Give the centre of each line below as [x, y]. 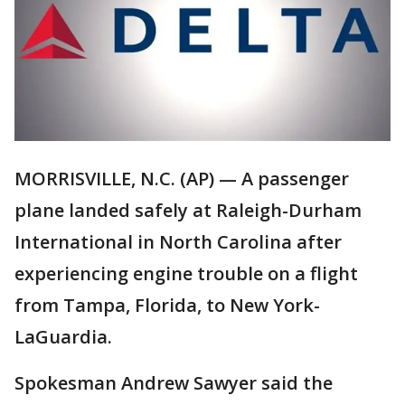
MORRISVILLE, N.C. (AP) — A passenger [182, 179]
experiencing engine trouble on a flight [186, 274]
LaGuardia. [63, 337]
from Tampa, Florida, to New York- [167, 306]
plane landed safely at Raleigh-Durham [188, 211]
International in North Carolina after [178, 242]
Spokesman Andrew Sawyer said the [174, 383]
